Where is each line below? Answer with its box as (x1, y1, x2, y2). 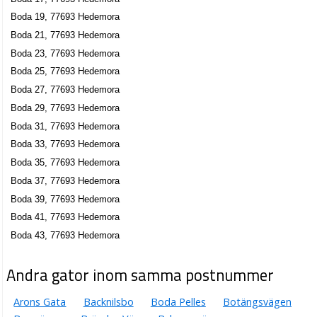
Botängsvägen (222, 294, 292, 309)
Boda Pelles (150, 294, 206, 309)
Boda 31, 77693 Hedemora (11, 120, 120, 132)
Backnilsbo (83, 294, 134, 309)
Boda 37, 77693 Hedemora (11, 175, 120, 186)
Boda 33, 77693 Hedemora (11, 139, 120, 150)
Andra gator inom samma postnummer (6, 263, 275, 287)
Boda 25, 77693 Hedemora (11, 66, 120, 77)
